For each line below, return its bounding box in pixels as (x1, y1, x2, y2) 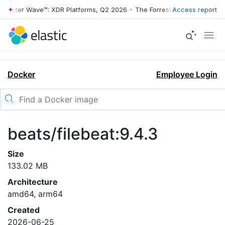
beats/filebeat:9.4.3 (8, 124, 158, 144)
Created (8, 205, 40, 215)
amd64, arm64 (8, 189, 63, 199)
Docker (8, 69, 35, 79)
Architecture (8, 177, 58, 187)
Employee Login (156, 69, 217, 79)
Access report (172, 5, 217, 14)
